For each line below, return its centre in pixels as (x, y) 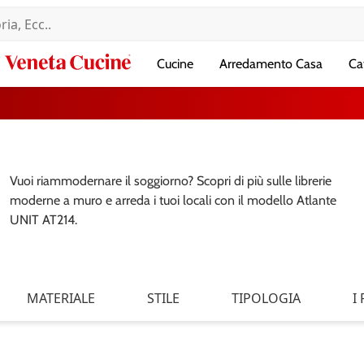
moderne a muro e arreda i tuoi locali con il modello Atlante (173, 200)
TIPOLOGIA (266, 298)
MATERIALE (61, 298)
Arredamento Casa (271, 64)
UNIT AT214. (43, 220)
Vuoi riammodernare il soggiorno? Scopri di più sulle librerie (171, 181)
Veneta (149, 60)
